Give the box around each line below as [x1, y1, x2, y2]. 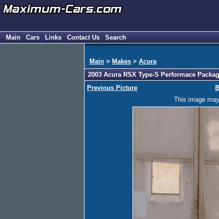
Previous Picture [87, 84, 137, 91]
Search [105, 34, 126, 41]
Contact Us [67, 34, 100, 41]
